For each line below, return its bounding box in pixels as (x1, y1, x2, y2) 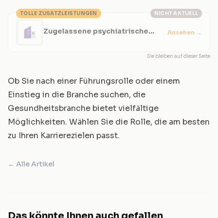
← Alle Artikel (8, 160, 54, 168)
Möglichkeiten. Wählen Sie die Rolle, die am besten (8, 117, 210, 127)
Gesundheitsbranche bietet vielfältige (8, 103, 159, 113)
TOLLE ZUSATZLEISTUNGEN (20, 10, 97, 17)
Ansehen (167, 29, 196, 36)
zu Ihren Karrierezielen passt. (8, 130, 120, 141)
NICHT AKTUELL (154, 10, 198, 17)
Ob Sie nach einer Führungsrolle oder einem (8, 76, 180, 86)
